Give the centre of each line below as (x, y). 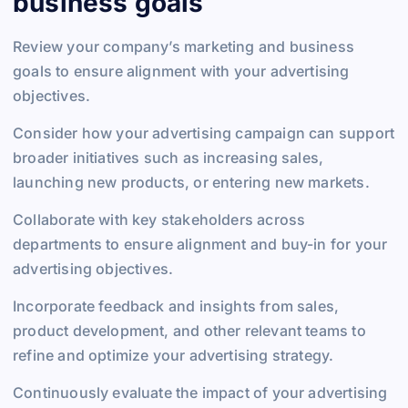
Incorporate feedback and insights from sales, (176, 306)
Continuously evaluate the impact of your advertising (200, 393)
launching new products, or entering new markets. (191, 183)
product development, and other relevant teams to (189, 331)
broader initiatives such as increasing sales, (168, 158)
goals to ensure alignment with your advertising (181, 71)
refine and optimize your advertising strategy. (173, 356)
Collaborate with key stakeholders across (159, 220)
